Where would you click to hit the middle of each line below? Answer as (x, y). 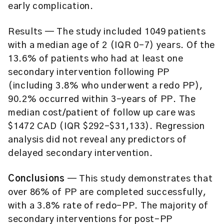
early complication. (51, 6)
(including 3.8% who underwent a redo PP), (105, 86)
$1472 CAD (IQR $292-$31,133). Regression (106, 126)
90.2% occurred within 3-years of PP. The (102, 99)
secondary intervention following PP (89, 72)
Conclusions (36, 179)
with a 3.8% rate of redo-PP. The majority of (108, 206)
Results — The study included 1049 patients (107, 32)
